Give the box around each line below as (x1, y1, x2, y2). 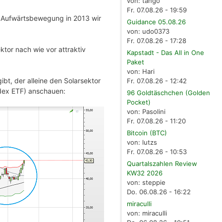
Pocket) (127, 98, 151, 107)
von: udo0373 (127, 27, 170, 36)
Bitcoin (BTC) (127, 129, 167, 137)
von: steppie (127, 178, 166, 187)
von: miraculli (127, 209, 167, 218)
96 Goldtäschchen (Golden (127, 89, 211, 97)
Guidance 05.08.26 (127, 18, 186, 26)
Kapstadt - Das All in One (127, 49, 205, 57)
